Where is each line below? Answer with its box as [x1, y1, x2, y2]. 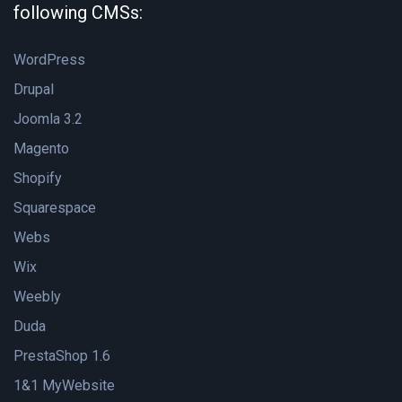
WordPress [13, 51, 85, 68]
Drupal [13, 81, 54, 98]
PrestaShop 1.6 [13, 347, 110, 364]
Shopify [13, 170, 62, 187]
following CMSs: [13, 2, 143, 23]
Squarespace [13, 199, 96, 216]
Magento [13, 140, 69, 157]
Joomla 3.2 [13, 110, 83, 127]
